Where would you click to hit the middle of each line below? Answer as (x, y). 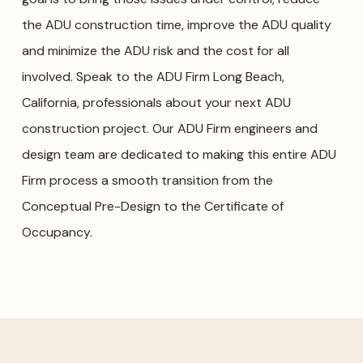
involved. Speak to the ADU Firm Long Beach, (153, 77)
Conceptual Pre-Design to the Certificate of (152, 207)
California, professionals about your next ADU (156, 103)
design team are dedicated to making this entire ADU (179, 155)
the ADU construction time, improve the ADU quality (176, 25)
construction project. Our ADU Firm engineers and (169, 129)
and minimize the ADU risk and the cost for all (155, 51)
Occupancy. (57, 233)
